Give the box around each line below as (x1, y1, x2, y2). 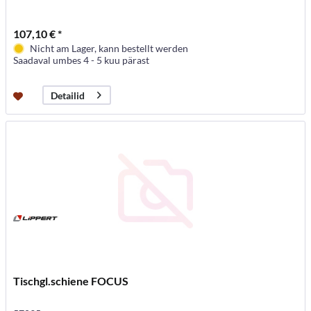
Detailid (51, 89, 85, 101)
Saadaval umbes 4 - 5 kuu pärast (13, 54, 150, 67)
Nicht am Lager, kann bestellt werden (30, 42, 189, 55)
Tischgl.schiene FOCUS (13, 274, 129, 288)
